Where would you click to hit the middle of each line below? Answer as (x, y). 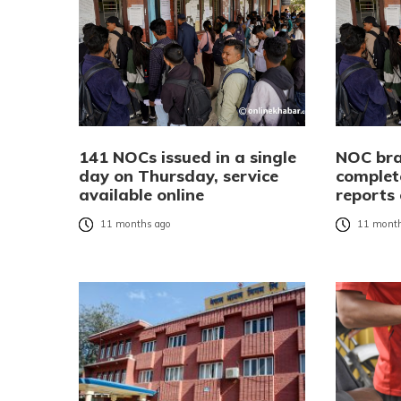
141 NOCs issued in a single (188, 157)
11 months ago (136, 224)
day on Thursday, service (179, 175)
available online (141, 194)
